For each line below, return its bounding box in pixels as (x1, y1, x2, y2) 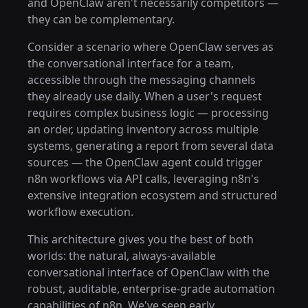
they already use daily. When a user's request (27, 89, 262, 104)
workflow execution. (27, 204, 133, 219)
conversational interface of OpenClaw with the (27, 265, 269, 280)
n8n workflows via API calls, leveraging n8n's (27, 171, 259, 186)
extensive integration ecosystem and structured (27, 188, 277, 203)
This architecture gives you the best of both (27, 232, 254, 247)
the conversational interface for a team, (27, 56, 234, 71)
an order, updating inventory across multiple (27, 122, 258, 137)
